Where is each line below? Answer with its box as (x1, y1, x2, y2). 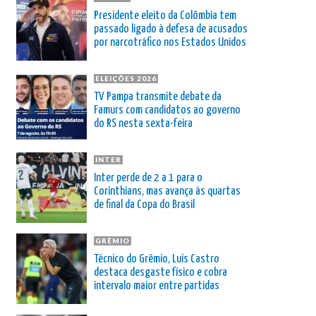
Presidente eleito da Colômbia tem (94, 9, 236, 22)
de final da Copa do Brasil (94, 198, 195, 211)
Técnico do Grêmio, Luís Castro (94, 253, 219, 265)
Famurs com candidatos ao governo (94, 104, 241, 116)
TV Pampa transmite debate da (94, 90, 221, 103)
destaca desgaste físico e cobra (94, 266, 227, 279)
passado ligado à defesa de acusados (94, 23, 248, 35)
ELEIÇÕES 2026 (95, 73, 157, 83)
